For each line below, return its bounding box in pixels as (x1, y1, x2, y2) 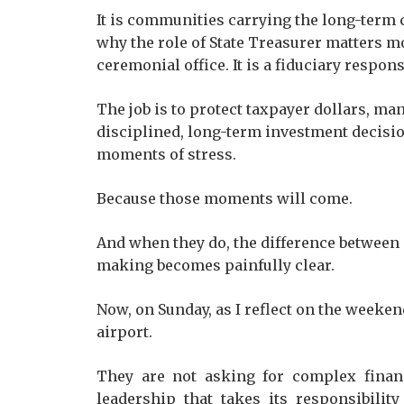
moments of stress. (96, 145, 236, 163)
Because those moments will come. (96, 189, 353, 207)
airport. (96, 323, 152, 341)
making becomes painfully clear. (96, 256, 335, 274)
